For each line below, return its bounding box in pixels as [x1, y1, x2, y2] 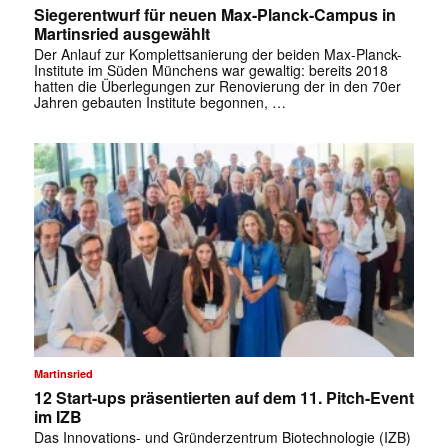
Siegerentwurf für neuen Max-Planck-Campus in [33, 2, 396, 26]
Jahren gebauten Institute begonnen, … [33, 91, 286, 112]
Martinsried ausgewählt [33, 21, 210, 45]
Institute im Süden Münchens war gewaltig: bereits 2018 [33, 59, 388, 80]
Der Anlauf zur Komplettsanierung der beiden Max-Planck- [33, 43, 402, 64]
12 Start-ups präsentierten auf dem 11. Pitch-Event [33, 386, 414, 410]
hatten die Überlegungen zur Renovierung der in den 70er [33, 75, 401, 96]
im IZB [33, 405, 82, 429]
